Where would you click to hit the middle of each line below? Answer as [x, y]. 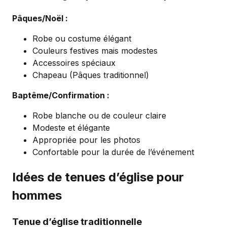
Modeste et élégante [71, 127]
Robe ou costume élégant [82, 38]
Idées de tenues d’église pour [98, 177]
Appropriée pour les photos [86, 140]
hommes [37, 195]
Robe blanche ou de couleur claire [99, 115]
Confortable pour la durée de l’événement [113, 152]
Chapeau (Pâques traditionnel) [91, 75]
